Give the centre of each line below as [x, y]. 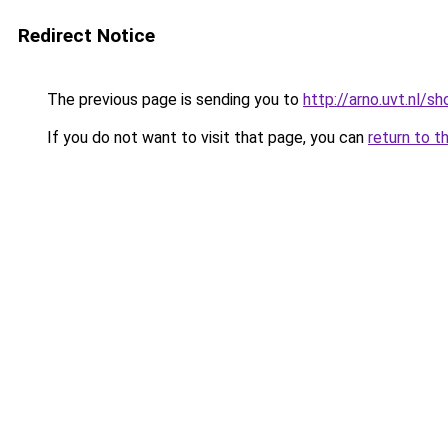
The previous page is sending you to [173, 99]
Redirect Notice [86, 35]
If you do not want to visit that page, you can [205, 137]
